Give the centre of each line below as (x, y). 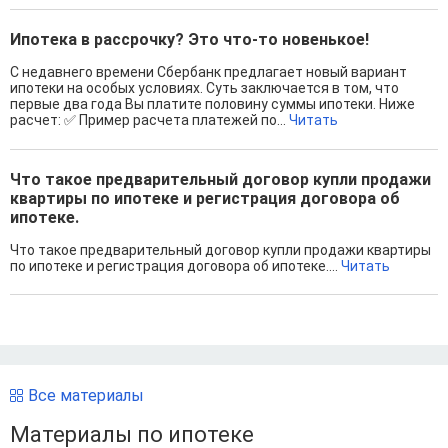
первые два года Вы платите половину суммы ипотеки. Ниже (212, 104)
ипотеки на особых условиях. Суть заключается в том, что (204, 88)
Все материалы (86, 396)
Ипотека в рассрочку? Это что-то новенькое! (189, 40)
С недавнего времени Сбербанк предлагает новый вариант (208, 72)
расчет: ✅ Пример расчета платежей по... (149, 120)
